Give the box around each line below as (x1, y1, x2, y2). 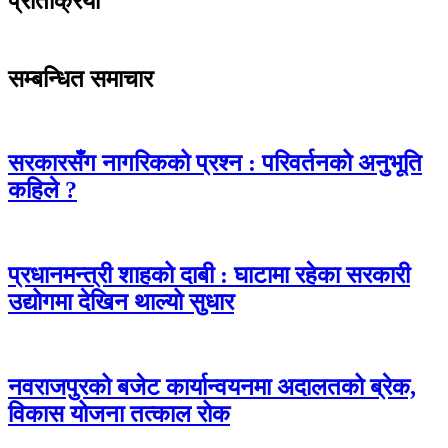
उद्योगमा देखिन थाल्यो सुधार (8, 289, 234, 316)
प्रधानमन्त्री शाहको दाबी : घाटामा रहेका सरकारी (8, 262, 410, 289)
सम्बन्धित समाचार (8, 65, 153, 92)
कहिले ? (8, 177, 77, 204)
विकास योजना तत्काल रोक (8, 400, 230, 427)
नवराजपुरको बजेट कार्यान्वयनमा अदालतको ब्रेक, (8, 373, 416, 400)
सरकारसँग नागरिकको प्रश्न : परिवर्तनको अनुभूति (8, 150, 422, 177)
